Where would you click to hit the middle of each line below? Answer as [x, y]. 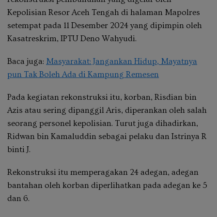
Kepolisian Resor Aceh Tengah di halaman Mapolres [104, 12]
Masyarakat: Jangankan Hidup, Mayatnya [122, 61]
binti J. [19, 149]
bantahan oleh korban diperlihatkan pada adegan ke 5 [107, 185]
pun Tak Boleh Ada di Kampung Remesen [83, 74]
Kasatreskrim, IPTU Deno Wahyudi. [72, 38]
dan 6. [18, 198]
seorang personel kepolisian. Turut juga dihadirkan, [103, 123]
